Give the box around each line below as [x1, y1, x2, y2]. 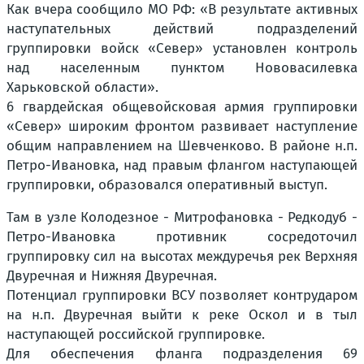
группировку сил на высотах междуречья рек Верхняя [6, 248, 357, 266]
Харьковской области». [6, 79, 158, 97]
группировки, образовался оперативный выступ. [6, 176, 327, 194]
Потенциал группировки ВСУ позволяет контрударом [6, 287, 357, 305]
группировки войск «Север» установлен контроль [6, 40, 357, 58]
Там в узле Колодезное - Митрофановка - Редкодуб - [6, 209, 357, 227]
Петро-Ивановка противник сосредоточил [6, 228, 357, 246]
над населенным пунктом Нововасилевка [6, 59, 357, 77]
